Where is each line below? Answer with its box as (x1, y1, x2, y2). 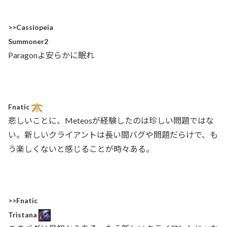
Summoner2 (8, 36, 48, 46)
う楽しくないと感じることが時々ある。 (8, 143, 154, 154)
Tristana (8, 210, 39, 219)
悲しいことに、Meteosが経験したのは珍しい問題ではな (8, 115, 214, 125)
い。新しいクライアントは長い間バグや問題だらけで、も (8, 129, 218, 139)
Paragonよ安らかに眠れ (8, 50, 94, 60)
